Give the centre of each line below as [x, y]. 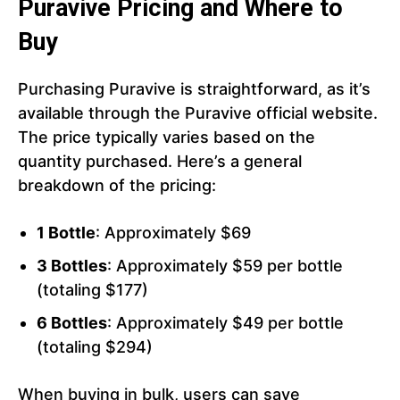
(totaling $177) [92, 290]
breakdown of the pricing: [117, 186]
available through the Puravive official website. [198, 113]
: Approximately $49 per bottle [225, 323]
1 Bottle [66, 233]
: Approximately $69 [173, 233]
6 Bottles [72, 323]
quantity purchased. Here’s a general [160, 162]
